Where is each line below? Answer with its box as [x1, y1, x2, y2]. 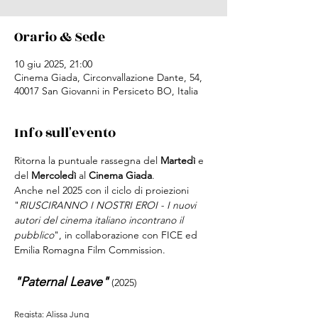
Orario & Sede [14, 27, 105, 47]
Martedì [160, 154, 195, 167]
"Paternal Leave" [14, 274, 109, 290]
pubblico [14, 229, 54, 241]
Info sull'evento [14, 123, 116, 143]
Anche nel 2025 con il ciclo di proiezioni [14, 184, 192, 197]
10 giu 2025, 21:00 [14, 57, 92, 70]
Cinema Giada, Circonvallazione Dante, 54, [14, 71, 202, 84]
